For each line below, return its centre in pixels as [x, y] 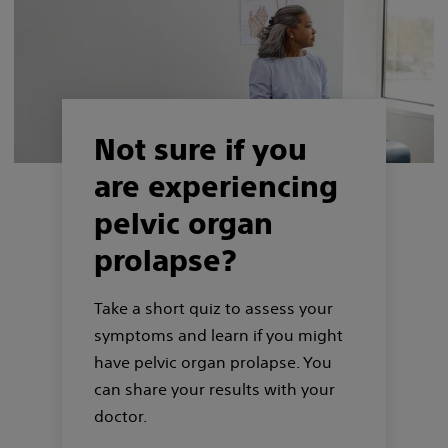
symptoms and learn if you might [218, 334]
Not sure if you [200, 148]
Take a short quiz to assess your [213, 307]
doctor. [120, 415]
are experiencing [216, 185]
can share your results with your [214, 388]
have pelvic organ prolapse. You [213, 361]
